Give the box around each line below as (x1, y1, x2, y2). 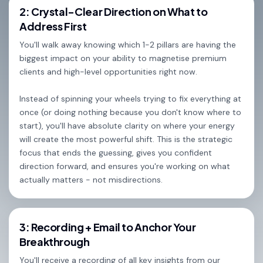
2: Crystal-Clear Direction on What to (19, 5, 208, 18)
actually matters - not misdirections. (19, 174, 163, 185)
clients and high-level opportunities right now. (19, 66, 197, 77)
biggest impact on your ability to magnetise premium (19, 53, 227, 63)
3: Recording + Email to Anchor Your (19, 220, 196, 234)
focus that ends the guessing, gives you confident (19, 147, 212, 158)
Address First (19, 19, 87, 33)
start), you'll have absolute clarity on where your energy (19, 120, 235, 131)
